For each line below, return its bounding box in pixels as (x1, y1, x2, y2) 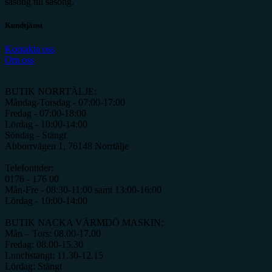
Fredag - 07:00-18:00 (5, 108, 86, 119)
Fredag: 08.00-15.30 (5, 239, 83, 250)
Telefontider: (5, 163, 53, 174)
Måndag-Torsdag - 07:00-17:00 (5, 97, 125, 108)
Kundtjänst (5, 20, 42, 30)
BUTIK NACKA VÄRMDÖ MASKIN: (5, 217, 163, 228)
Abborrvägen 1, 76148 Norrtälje (5, 141, 129, 152)
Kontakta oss (5, 44, 55, 55)
